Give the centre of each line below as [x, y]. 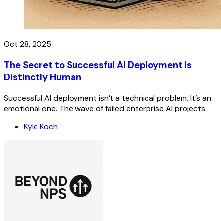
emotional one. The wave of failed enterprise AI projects [105, 108]
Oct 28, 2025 [28, 44]
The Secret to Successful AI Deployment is [98, 65]
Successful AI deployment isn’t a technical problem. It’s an [108, 98]
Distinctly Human [43, 77]
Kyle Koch [41, 126]
